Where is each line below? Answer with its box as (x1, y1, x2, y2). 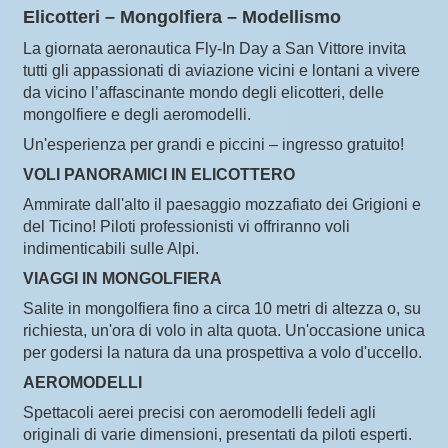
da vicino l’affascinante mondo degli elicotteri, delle (23, 84, 384, 101)
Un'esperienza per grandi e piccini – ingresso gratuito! (23, 136, 404, 153)
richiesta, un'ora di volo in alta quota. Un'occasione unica (23, 322, 425, 339)
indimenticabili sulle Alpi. (23, 240, 199, 257)
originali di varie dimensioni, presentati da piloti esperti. (23, 426, 412, 443)
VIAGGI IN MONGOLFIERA (23, 270, 222, 287)
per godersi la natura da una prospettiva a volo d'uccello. (23, 344, 422, 361)
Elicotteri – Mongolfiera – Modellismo (23, 7, 341, 27)
